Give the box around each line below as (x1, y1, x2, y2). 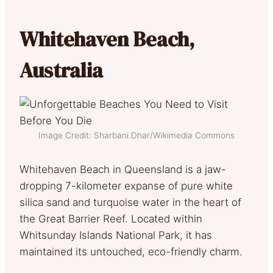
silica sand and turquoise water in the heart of (19, 196, 241, 208)
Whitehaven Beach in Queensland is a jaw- (19, 163, 226, 175)
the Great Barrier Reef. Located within (19, 212, 202, 225)
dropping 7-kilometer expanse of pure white (19, 179, 233, 192)
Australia (19, 55, 103, 84)
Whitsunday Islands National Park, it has (19, 229, 212, 241)
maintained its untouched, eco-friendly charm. (19, 245, 243, 258)
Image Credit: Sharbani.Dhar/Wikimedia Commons (38, 130, 235, 140)
